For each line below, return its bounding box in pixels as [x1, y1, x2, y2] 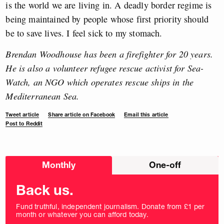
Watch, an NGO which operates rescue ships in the [5, 75, 194, 88]
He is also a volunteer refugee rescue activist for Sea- [5, 61, 204, 74]
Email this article [124, 111, 168, 118]
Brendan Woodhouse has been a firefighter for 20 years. [5, 47, 213, 60]
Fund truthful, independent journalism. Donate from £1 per [16, 201, 205, 211]
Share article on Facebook [48, 111, 115, 118]
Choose [5, 154, 30, 164]
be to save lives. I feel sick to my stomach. [5, 26, 162, 39]
